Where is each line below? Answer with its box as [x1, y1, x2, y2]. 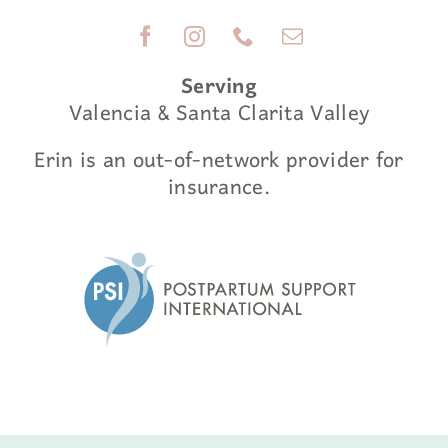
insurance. [167, 165, 270, 212]
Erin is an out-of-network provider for [34, 138, 404, 185]
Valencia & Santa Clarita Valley [68, 91, 370, 138]
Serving [180, 64, 258, 111]
